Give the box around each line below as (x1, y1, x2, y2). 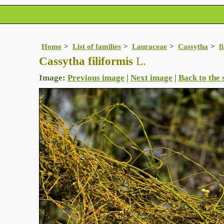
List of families (72, 42, 121, 51)
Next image (130, 73, 172, 83)
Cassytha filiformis (39, 54, 133, 68)
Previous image (67, 73, 124, 83)
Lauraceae (132, 42, 167, 51)
